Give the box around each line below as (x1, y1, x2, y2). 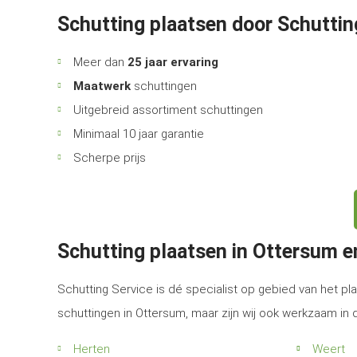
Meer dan (73, 55, 127, 69)
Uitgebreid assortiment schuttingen (73, 103, 263, 117)
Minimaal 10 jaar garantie (73, 127, 204, 141)
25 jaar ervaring (127, 55, 218, 69)
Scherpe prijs (73, 151, 146, 165)
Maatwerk (73, 79, 131, 93)
